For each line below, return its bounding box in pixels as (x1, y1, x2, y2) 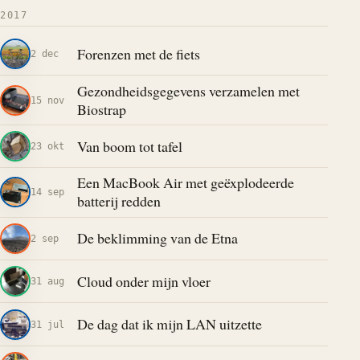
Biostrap (76, 99, 126, 119)
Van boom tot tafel (76, 136, 182, 156)
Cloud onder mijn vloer (76, 271, 211, 291)
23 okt (31, 140, 64, 153)
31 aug (31, 275, 64, 288)
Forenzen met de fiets (76, 43, 200, 63)
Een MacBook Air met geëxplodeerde (76, 173, 294, 193)
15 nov (31, 93, 64, 106)
